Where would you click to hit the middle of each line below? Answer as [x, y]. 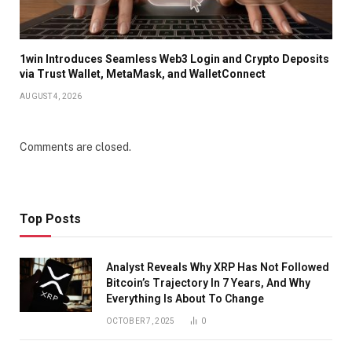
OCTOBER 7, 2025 [141, 321]
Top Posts [50, 219]
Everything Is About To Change [185, 299]
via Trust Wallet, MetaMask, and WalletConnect [143, 74]
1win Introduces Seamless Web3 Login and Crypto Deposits [174, 59]
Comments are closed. [75, 147]
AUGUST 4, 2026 [51, 97]
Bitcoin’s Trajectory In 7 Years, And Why [208, 283]
